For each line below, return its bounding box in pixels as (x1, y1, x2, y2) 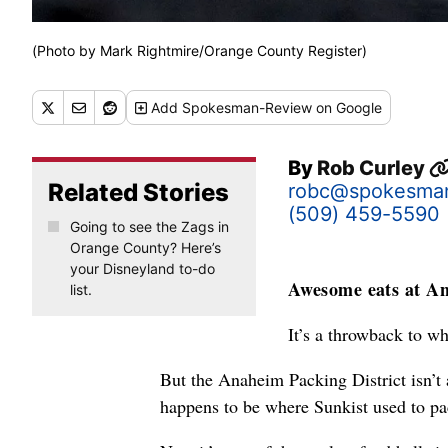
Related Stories (48, 178, 229, 208)
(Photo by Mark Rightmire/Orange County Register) (32, 42, 367, 60)
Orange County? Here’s (69, 239, 221, 257)
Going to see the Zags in (69, 218, 229, 236)
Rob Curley (317, 156, 429, 181)
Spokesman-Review (182, 99, 313, 117)
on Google (312, 99, 383, 117)
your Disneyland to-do (69, 260, 215, 278)
